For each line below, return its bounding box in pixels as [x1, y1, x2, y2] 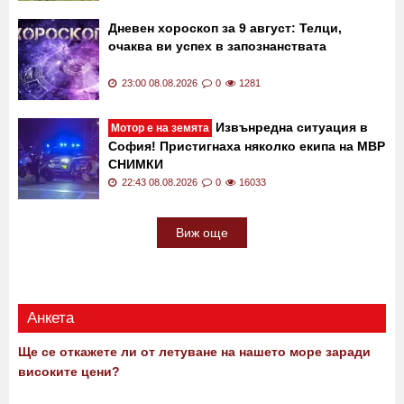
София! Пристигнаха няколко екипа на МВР [108, 139, 385, 154]
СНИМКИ [108, 157, 163, 172]
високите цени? [18, 364, 120, 380]
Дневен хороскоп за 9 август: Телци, [108, 21, 342, 36]
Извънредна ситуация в [212, 120, 368, 135]
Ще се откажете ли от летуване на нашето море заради [18, 344, 371, 360]
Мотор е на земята [111, 122, 209, 135]
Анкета [27, 309, 74, 327]
